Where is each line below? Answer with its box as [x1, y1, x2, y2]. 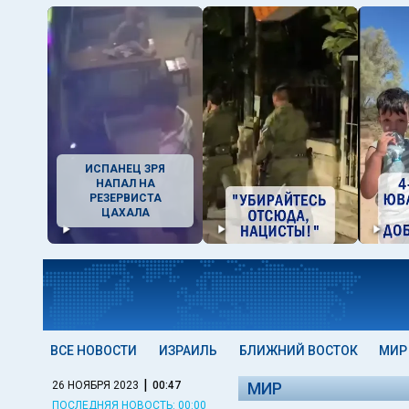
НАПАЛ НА [95, 177, 155, 190]
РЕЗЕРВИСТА [89, 192, 162, 204]
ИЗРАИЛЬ [158, 343, 217, 358]
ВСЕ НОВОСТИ [50, 343, 137, 358]
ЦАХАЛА [100, 206, 150, 219]
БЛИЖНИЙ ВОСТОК [238, 343, 358, 358]
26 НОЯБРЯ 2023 [52, 378, 139, 392]
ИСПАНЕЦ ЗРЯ [85, 163, 165, 175]
